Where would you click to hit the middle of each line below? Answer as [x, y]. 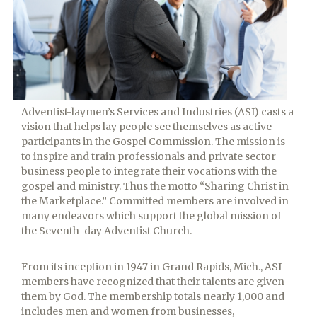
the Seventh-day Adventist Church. [106, 231]
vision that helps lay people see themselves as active [146, 127]
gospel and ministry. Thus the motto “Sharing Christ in [155, 186]
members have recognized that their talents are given [153, 282]
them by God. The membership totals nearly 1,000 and [153, 296]
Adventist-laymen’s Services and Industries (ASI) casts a [157, 112]
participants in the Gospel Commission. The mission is [153, 142]
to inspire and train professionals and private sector [149, 156]
